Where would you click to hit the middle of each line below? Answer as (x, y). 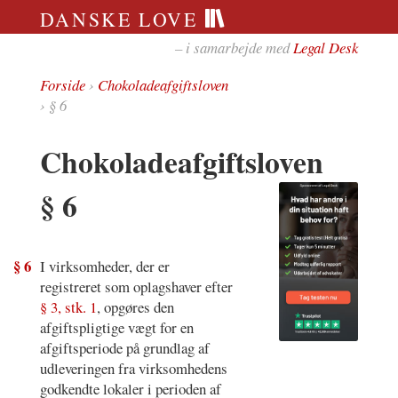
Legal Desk (326, 47)
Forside (62, 85)
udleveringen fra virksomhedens (133, 369)
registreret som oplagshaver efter (136, 287)
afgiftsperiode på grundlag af (124, 348)
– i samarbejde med (235, 47)
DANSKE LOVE (122, 19)
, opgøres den (135, 307)
